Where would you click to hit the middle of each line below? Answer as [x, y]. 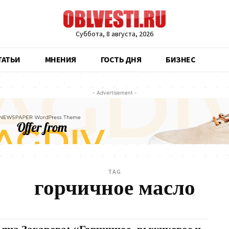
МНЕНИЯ [60, 59]
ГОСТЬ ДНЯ [121, 59]
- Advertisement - [114, 93]
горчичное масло [114, 189]
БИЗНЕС [180, 59]
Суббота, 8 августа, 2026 [114, 34]
